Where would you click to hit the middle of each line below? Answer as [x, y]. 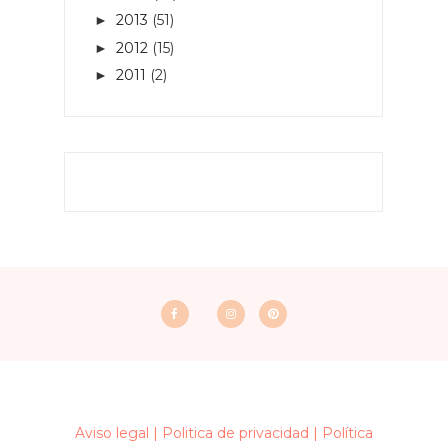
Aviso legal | [116, 433]
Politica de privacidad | [240, 433]
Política [347, 433]
